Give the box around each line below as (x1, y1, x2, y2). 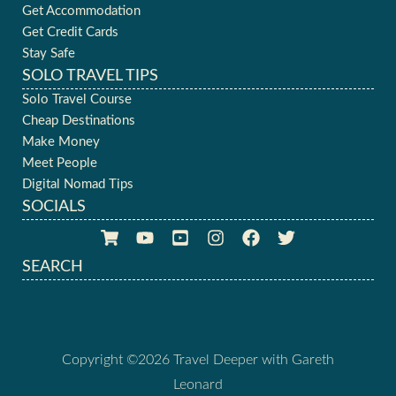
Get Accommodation (22, 4, 141, 18)
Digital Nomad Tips (22, 177, 133, 191)
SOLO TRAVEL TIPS (22, 67, 158, 84)
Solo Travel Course (22, 92, 132, 106)
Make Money (22, 134, 100, 148)
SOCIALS (22, 198, 86, 215)
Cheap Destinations (22, 113, 135, 127)
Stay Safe (22, 46, 75, 60)
